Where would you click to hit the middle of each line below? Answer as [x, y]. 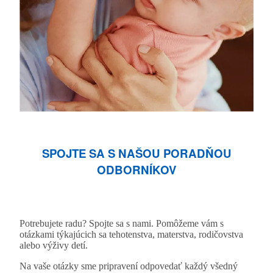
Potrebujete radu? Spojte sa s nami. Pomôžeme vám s [122, 224]
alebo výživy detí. [54, 246]
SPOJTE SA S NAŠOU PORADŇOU [136, 153]
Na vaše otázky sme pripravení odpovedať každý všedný [129, 266]
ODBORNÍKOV [136, 169]
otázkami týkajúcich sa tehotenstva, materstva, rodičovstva [131, 235]
